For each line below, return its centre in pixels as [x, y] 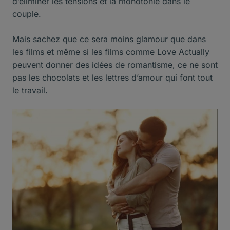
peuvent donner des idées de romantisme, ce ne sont [115, 65]
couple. [27, 14]
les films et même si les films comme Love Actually [111, 52]
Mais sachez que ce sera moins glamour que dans [109, 39]
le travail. [30, 91]
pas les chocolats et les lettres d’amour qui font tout [112, 78]
